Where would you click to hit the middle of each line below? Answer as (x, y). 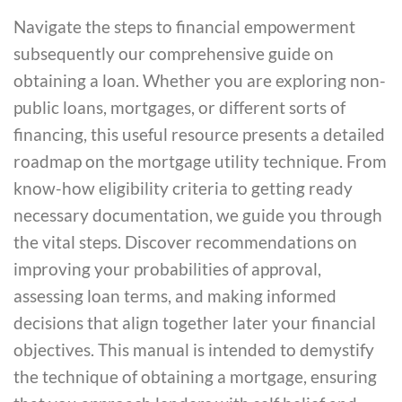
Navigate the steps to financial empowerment (184, 26)
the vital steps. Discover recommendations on (185, 241)
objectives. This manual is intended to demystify (194, 349)
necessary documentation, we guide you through (198, 214)
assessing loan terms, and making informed (175, 295)
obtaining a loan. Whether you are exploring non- (200, 80)
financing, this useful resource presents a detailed (199, 134)
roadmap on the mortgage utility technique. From (200, 161)
